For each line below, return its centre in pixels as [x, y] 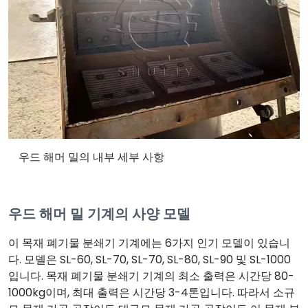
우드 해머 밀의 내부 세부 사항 [91, 157]
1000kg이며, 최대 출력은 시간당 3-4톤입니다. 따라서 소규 [152, 293]
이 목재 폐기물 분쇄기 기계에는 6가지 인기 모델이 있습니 [149, 243]
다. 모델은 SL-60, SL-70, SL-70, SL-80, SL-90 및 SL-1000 [150, 260]
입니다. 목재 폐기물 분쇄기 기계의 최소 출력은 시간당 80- [151, 276]
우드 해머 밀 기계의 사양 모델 [99, 214]
